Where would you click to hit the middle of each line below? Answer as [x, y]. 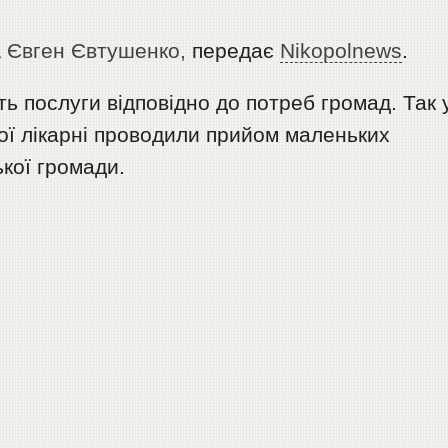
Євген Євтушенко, [97, 50]
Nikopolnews [341, 50]
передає [233, 50]
